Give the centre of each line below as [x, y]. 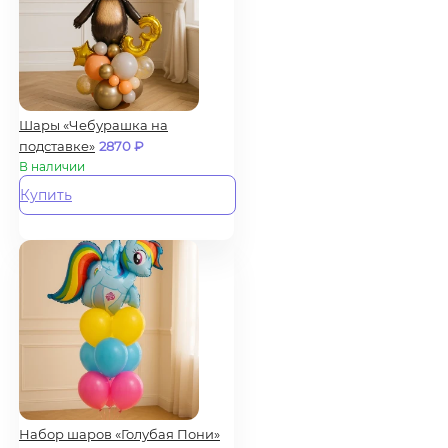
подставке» [57, 145]
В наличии [52, 166]
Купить [46, 194]
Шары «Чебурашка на [93, 124]
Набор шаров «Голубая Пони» [119, 433]
